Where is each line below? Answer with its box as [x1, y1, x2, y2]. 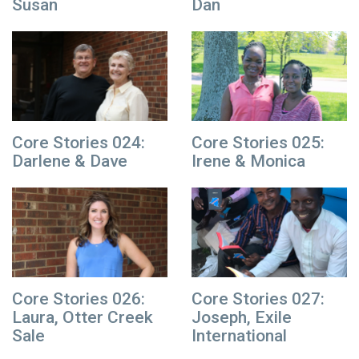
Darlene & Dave [12, 151, 127, 171]
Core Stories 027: [192, 288, 325, 309]
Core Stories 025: [192, 132, 325, 152]
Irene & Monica [192, 151, 305, 171]
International [192, 325, 287, 345]
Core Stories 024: [12, 132, 145, 152]
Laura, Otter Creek [12, 307, 153, 327]
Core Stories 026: [12, 288, 145, 309]
